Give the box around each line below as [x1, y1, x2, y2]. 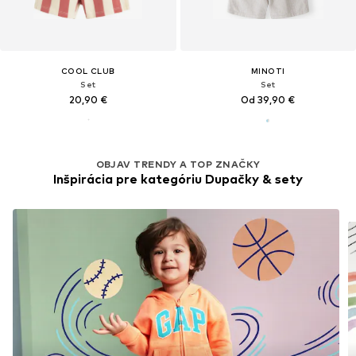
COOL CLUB [60, 65, 115, 75]
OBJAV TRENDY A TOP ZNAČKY [95, 157, 261, 170]
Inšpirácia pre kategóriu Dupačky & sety [53, 171, 303, 187]
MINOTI [251, 65, 285, 75]
